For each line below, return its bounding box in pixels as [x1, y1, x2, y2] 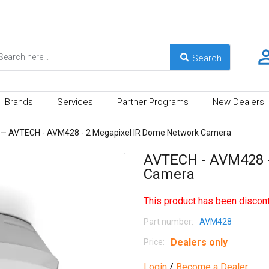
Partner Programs [117, 96, 189, 107]
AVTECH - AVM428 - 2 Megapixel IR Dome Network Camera [8, 127, 231, 138]
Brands [5, 96, 33, 107]
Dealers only [171, 236, 228, 248]
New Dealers [213, 96, 264, 107]
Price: [144, 237, 165, 247]
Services [57, 96, 93, 107]
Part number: [144, 216, 193, 226]
